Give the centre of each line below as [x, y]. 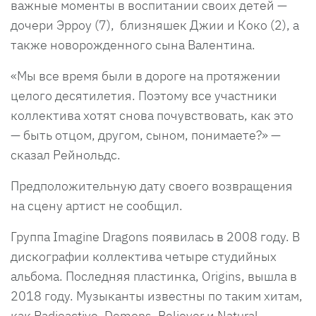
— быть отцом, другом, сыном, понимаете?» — [146, 135]
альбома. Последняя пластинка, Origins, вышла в [154, 276]
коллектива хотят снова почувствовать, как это [152, 115]
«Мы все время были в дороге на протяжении [146, 75]
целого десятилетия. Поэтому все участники [144, 95]
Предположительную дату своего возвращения [152, 186]
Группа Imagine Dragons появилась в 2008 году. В [155, 236]
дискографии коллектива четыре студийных [144, 256]
